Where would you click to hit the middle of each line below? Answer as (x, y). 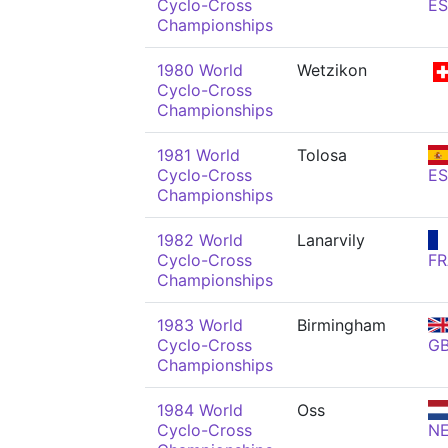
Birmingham (341, 325)
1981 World (198, 155)
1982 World (200, 240)
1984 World (200, 410)
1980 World (200, 70)
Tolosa (322, 155)
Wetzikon (332, 70)
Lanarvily (331, 240)
